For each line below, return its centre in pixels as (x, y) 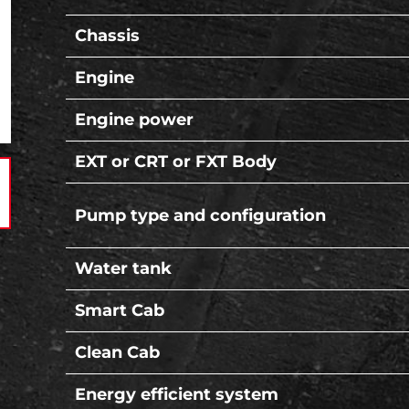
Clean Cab (117, 353)
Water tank (123, 269)
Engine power (134, 120)
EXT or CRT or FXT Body (176, 162)
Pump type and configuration (200, 215)
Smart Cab (120, 311)
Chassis (107, 36)
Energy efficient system (177, 395)
